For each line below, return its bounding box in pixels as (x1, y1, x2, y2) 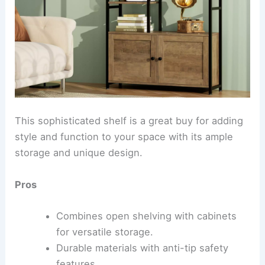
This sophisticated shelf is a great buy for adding (15, 115, 244, 127)
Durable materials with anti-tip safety (56, 241, 228, 254)
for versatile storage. (56, 225, 153, 238)
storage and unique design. (15, 147, 143, 159)
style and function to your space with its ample (15, 131, 234, 143)
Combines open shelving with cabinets (56, 209, 237, 222)
